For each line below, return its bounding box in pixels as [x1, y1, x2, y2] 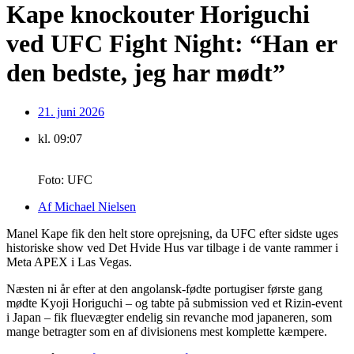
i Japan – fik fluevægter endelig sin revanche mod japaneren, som [6, 310, 332, 324]
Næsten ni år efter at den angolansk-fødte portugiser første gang [6, 281, 322, 296]
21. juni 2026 [38, 104, 104, 119]
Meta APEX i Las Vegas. [6, 254, 132, 269]
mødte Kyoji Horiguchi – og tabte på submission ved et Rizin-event [6, 296, 342, 310]
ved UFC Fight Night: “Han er [6, 29, 337, 58]
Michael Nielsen [51, 199, 136, 213]
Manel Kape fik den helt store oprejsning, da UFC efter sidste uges [6, 226, 338, 240]
